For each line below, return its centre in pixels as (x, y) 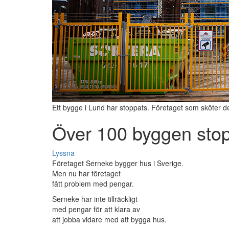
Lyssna (63, 153)
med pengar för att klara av (96, 209)
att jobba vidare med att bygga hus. (109, 220)
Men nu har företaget (86, 174)
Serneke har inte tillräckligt (95, 199)
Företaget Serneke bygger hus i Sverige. (118, 163)
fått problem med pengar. (93, 184)
